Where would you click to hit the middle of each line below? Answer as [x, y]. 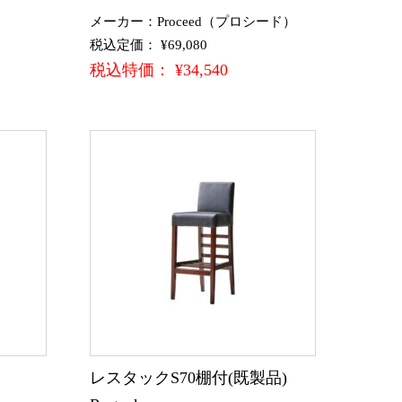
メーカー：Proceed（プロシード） [193, 21]
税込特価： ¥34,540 [159, 70]
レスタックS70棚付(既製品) [197, 377]
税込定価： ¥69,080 [149, 44]
